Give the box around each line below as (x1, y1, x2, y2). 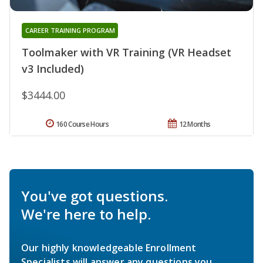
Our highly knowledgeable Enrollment (21, 241, 197, 255)
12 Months (178, 119, 211, 130)
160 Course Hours (56, 119, 109, 130)
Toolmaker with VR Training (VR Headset (22, 45, 231, 60)
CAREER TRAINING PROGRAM (25, 26, 115, 35)
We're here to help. (21, 204, 151, 224)
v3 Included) (22, 62, 84, 76)
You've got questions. (21, 186, 168, 206)
